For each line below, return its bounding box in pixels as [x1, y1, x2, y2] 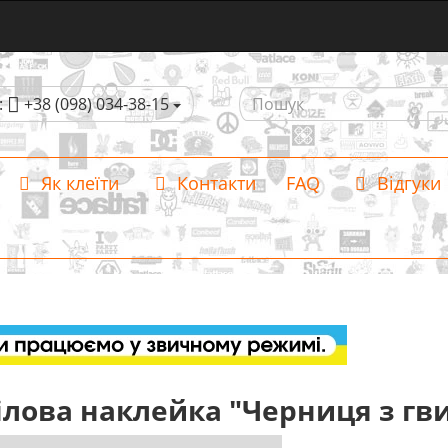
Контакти [171, 171, 256, 195]
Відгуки [372, 171, 441, 195]
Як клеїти [36, 171, 119, 195]
